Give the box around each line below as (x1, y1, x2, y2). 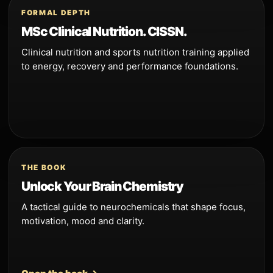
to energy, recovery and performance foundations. (21, 60, 238, 72)
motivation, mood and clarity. (21, 214, 144, 227)
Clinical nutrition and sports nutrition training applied (21, 46, 249, 58)
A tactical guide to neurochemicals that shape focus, (21, 200, 246, 213)
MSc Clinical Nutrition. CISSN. (21, 23, 187, 39)
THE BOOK (21, 163, 66, 172)
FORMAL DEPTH (21, 8, 91, 17)
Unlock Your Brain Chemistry (21, 178, 184, 194)
